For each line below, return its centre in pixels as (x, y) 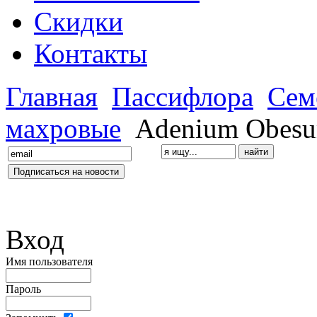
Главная (52, 97)
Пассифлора (183, 97)
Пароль (23, 289)
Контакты (91, 54)
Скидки (79, 22)
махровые (63, 129)
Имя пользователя (49, 262)
